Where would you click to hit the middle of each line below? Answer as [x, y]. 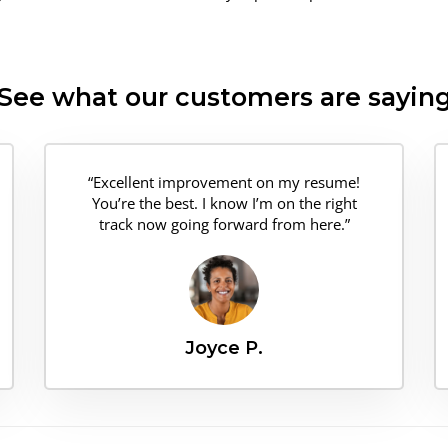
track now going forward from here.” [224, 223]
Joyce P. [224, 347]
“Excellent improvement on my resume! [224, 181]
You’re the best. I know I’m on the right [224, 202]
